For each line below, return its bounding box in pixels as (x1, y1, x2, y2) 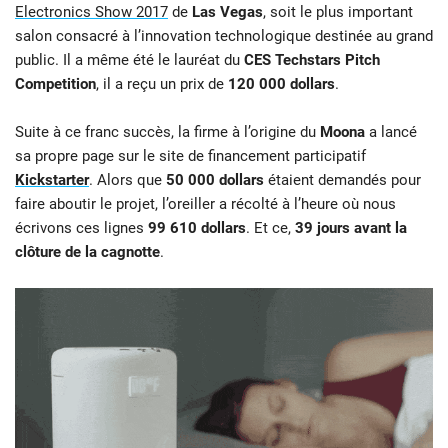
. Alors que (89, 171, 166, 190)
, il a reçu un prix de (96, 75, 228, 94)
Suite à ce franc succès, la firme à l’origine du (15, 123, 320, 142)
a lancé (365, 123, 417, 142)
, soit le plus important (263, 3, 413, 22)
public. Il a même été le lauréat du (15, 51, 240, 70)
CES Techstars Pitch (240, 51, 380, 70)
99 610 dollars (148, 219, 246, 238)
